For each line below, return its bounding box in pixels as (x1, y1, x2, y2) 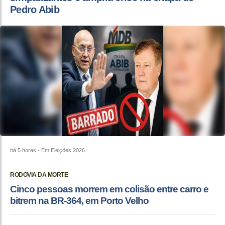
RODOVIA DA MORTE (10, 171, 68, 178)
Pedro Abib (10, 4, 59, 15)
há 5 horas (10, 147, 36, 153)
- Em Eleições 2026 (36, 147, 85, 153)
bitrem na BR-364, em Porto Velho (10, 195, 149, 206)
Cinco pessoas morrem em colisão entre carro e (10, 183, 208, 194)
